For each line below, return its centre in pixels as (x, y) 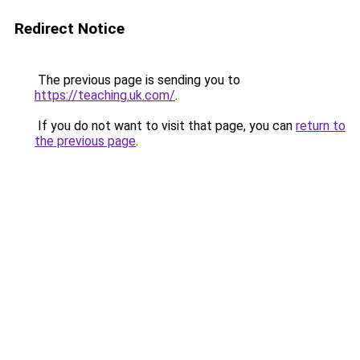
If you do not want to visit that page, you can (165, 126)
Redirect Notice (70, 29)
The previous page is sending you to (137, 80)
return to (321, 126)
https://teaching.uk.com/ (105, 95)
